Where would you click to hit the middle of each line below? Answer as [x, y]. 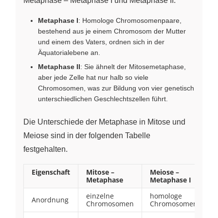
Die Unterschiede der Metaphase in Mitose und [104, 122]
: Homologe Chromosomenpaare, [130, 20]
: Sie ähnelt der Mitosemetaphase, [133, 66]
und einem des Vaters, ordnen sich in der [101, 42]
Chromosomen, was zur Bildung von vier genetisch [116, 88]
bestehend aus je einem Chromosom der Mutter [112, 31]
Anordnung [50, 200]
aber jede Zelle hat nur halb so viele [93, 77]
